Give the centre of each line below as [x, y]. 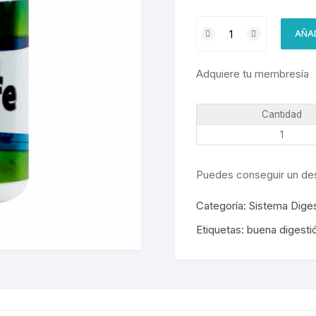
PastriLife [218, 24]
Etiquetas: [221, 230]
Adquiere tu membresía [252, 74]
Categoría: [222, 206]
